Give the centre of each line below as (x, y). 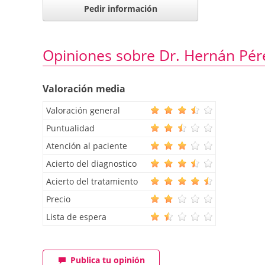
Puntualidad (70, 128)
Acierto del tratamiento (92, 181)
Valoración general (83, 110)
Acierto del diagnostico (91, 163)
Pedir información (120, 9)
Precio (58, 199)
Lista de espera (76, 216)
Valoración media (84, 88)
